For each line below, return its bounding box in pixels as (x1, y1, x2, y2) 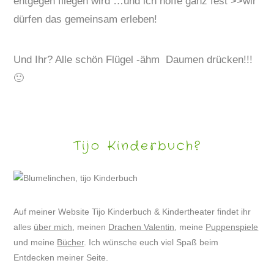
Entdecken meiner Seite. (13, 253, 109, 263)
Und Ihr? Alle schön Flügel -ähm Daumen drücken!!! (13, 54, 253, 66)
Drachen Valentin (108, 222, 175, 232)
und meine (13, 237, 57, 248)
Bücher (57, 237, 84, 248)
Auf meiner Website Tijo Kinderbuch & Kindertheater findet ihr (13, 207, 251, 217)
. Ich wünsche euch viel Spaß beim (84, 237, 219, 248)
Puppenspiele (206, 222, 259, 232)
